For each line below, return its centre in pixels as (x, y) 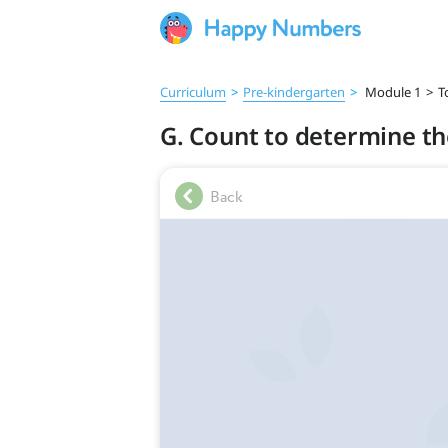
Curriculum (193, 92)
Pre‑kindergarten (294, 92)
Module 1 (391, 92)
